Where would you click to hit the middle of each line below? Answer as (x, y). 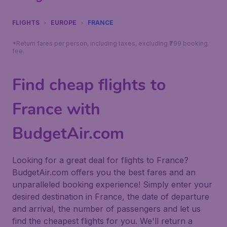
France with (56, 109)
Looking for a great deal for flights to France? (100, 160)
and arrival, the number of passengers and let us (106, 209)
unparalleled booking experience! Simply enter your (112, 184)
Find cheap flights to (89, 85)
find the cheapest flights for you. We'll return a (102, 221)
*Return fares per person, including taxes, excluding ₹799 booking (110, 43)
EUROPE (64, 23)
